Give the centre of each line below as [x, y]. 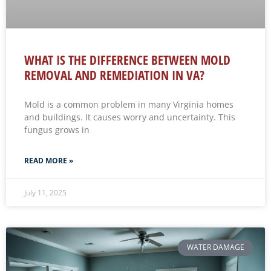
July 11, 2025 [45, 193]
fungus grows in [57, 130]
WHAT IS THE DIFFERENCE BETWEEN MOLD [127, 60]
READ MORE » [49, 161]
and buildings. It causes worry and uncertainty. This [130, 117]
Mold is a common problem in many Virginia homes [129, 105]
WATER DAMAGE [215, 247]
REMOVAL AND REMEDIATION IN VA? [114, 75]
